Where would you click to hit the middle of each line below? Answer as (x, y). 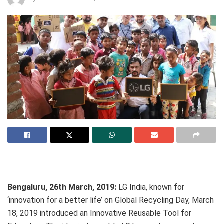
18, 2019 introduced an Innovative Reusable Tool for (99, 213)
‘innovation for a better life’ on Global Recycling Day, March (111, 200)
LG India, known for (151, 187)
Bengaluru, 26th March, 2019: (63, 187)
